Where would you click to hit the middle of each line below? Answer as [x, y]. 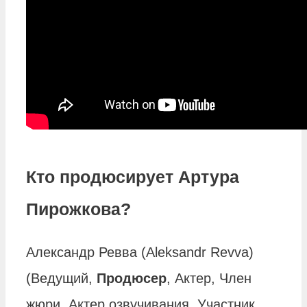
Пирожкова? [78, 209]
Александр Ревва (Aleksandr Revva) [140, 253]
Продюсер [132, 279]
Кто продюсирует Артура [133, 176]
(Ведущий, [61, 279]
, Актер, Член [209, 279]
